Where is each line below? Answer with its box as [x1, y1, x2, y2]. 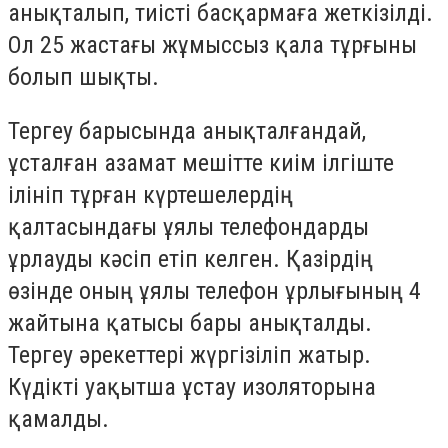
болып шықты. [8, 63, 159, 92]
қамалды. [8, 404, 109, 433]
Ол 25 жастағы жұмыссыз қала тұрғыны [8, 31, 417, 60]
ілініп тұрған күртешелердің [8, 180, 293, 209]
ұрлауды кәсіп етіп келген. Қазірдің [8, 244, 373, 273]
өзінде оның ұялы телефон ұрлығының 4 [8, 276, 421, 305]
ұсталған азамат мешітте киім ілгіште [8, 148, 394, 177]
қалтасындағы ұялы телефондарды [8, 212, 369, 241]
